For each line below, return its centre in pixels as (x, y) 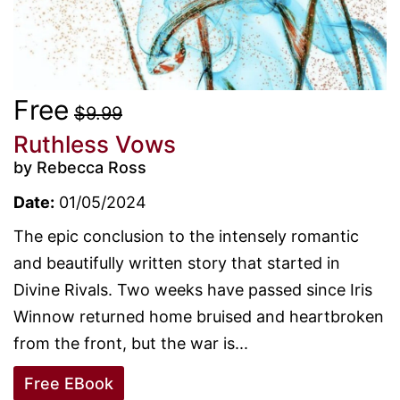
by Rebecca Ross (80, 167)
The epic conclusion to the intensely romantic (186, 236)
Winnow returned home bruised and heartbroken (199, 316)
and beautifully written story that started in (177, 262)
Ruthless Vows (95, 144)
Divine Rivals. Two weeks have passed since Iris (193, 289)
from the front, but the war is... (131, 343)
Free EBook (69, 383)
